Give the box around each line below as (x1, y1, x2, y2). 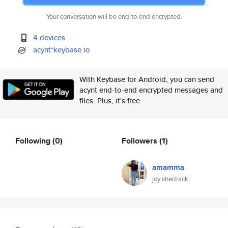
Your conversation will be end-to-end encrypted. (46, 12, 182, 21)
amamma (152, 162, 184, 173)
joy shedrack (152, 174, 188, 184)
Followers (122, 134, 159, 147)
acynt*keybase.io (33, 44, 91, 55)
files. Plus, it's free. (79, 95, 142, 106)
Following (15, 134, 52, 147)
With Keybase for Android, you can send (79, 74, 214, 84)
